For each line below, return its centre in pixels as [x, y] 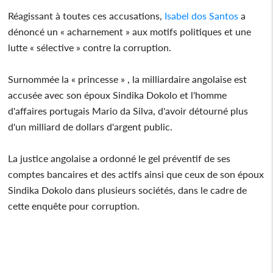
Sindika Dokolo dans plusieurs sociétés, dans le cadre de [128, 190]
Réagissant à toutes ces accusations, [87, 15]
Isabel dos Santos [202, 15]
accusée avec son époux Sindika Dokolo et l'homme [118, 94]
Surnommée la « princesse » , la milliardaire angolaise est [128, 79]
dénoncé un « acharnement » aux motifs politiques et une [130, 31]
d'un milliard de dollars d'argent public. [90, 126]
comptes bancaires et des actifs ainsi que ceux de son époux [136, 174]
